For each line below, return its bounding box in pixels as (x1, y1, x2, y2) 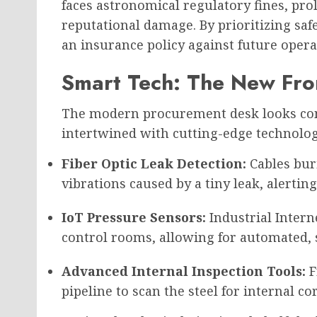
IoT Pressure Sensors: (62, 209, 206, 226)
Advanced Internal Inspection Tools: (62, 263, 306, 279)
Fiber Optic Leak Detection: (62, 155, 246, 172)
